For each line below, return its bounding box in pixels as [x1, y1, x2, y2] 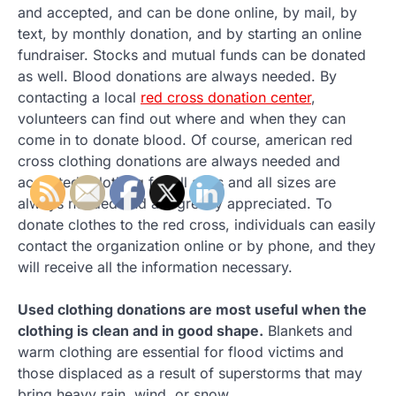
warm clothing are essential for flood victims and [18, 342, 344, 361]
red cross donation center [141, 88, 311, 106]
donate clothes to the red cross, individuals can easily [18, 215, 376, 233]
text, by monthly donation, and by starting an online [18, 24, 362, 42]
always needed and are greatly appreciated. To [18, 194, 332, 212]
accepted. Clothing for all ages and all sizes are [18, 172, 336, 191]
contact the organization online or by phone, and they [18, 236, 376, 255]
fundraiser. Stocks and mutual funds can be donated [18, 45, 366, 64]
